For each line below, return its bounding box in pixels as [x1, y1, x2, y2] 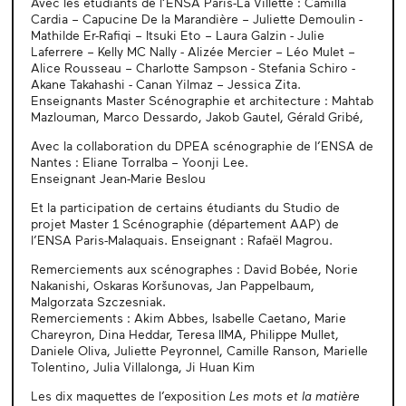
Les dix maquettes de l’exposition [30, 387, 229, 403]
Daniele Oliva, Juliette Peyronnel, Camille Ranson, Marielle [30, 342, 368, 358]
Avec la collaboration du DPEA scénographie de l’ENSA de [30, 137, 373, 153]
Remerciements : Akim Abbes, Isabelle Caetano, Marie [30, 309, 346, 325]
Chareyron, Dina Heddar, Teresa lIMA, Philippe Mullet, [30, 325, 339, 342]
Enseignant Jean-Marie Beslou [30, 169, 206, 186]
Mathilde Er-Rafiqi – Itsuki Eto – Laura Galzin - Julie [30, 26, 324, 43]
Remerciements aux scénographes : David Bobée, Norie [30, 260, 358, 276]
